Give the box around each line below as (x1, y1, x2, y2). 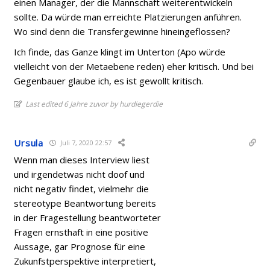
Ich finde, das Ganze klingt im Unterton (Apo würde (14, 45, 226, 58)
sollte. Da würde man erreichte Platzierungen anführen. (14, 10, 242, 23)
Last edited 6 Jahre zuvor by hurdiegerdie (25, 98, 163, 109)
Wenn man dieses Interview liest (14, 153, 150, 166)
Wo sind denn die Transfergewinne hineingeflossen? (14, 25, 231, 37)
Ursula (14, 136, 43, 149)
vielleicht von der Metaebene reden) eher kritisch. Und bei (14, 60, 254, 72)
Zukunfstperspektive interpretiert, (14, 254, 157, 267)
